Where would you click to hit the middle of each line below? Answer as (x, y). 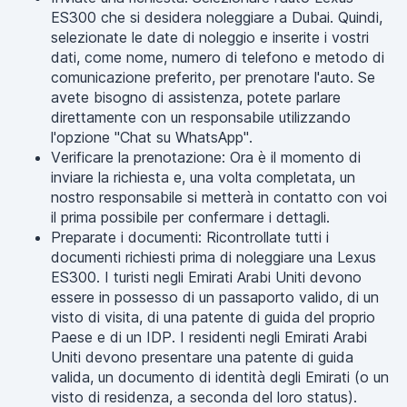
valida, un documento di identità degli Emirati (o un (220, 377)
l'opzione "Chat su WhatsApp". (152, 137)
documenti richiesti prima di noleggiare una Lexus (213, 257)
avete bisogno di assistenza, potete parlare (196, 97)
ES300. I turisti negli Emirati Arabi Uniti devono (206, 277)
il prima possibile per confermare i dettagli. (190, 217)
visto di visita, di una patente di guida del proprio (213, 317)
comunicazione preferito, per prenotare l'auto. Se (213, 77)
